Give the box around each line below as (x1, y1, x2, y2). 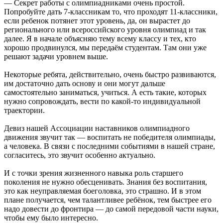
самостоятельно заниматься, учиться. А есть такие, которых (4, 88, 207, 97)
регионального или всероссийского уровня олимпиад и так (4, 25, 206, 34)
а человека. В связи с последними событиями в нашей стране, (4, 141, 215, 150)
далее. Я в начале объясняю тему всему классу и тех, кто (4, 34, 196, 43)
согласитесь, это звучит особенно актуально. (4, 150, 155, 159)
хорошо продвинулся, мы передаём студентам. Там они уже (4, 43, 207, 52)
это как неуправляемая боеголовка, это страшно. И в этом (4, 186, 201, 195)
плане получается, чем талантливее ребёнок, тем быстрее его (4, 195, 212, 204)
